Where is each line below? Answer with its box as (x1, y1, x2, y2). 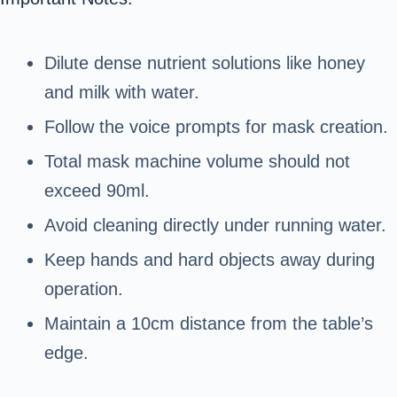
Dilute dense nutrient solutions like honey (44, 53, 365, 74)
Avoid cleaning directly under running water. (44, 215, 386, 236)
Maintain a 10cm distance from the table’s (44, 314, 373, 334)
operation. (44, 279, 123, 300)
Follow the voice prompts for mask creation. (44, 117, 388, 137)
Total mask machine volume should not (44, 152, 350, 172)
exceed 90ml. (44, 181, 150, 201)
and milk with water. (44, 82, 199, 103)
